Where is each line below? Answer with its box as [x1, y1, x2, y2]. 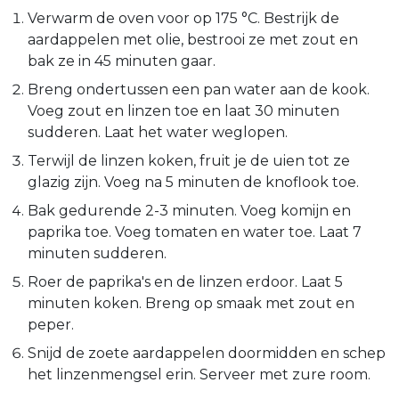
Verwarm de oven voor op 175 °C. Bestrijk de [28, 9, 339, 27]
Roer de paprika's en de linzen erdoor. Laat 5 [28, 273, 343, 290]
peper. [28, 315, 74, 333]
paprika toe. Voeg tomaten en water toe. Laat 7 [28, 223, 362, 240]
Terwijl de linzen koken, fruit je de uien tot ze [28, 151, 350, 169]
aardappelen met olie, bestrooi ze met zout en [28, 30, 358, 48]
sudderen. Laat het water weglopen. [28, 123, 288, 141]
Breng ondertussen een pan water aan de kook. [28, 80, 370, 98]
